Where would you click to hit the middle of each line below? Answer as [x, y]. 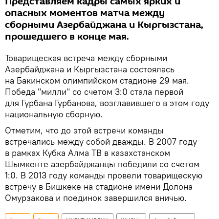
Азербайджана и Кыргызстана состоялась [90, 69]
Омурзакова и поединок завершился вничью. [96, 198]
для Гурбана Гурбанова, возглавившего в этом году [107, 103]
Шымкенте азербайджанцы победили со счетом [102, 164]
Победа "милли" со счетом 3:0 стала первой [94, 92]
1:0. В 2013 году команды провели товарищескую [104, 175]
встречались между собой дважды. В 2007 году [101, 142]
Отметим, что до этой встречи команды [84, 130]
